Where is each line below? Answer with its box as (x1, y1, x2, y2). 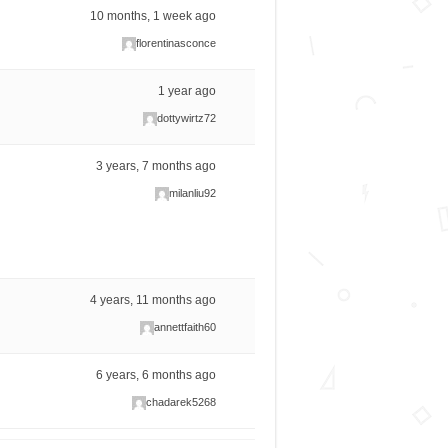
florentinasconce (136, 37, 217, 50)
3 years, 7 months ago (96, 159, 217, 174)
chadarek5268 (146, 396, 217, 409)
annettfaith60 (154, 321, 217, 334)
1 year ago (158, 84, 217, 99)
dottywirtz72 (157, 112, 217, 125)
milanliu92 (169, 187, 217, 200)
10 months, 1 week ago (90, 9, 217, 24)
